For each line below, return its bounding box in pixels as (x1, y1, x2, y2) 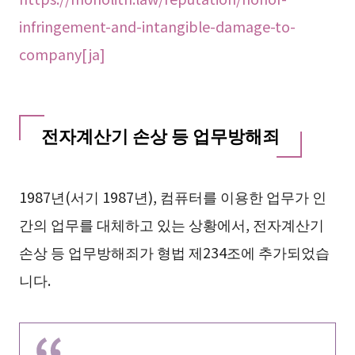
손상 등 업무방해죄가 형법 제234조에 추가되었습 (18, 241, 330, 262)
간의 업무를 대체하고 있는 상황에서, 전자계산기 (18, 213, 324, 235)
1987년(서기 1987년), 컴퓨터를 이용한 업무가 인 (18, 185, 326, 207)
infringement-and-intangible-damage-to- (18, 15, 296, 36)
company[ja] (18, 43, 105, 64)
